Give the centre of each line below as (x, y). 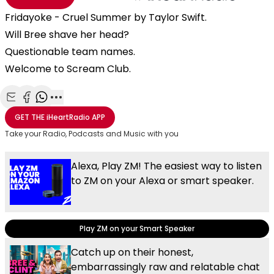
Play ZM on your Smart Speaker (137, 228)
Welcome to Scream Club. (69, 68)
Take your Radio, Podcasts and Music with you (92, 133)
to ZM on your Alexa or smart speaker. (162, 180)
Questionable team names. (71, 51)
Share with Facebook (74, 110)
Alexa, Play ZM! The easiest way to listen (166, 166)
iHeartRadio (68, 117)
